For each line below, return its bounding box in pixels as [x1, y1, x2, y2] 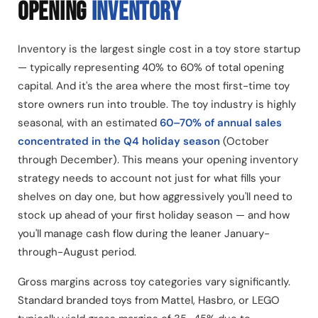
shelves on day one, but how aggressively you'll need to [18, 190, 292, 204]
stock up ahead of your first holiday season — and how [18, 208, 290, 223]
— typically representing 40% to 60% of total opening [18, 60, 284, 75]
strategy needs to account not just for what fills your [18, 171, 281, 186]
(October [220, 134, 269, 149]
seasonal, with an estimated [18, 116, 160, 131]
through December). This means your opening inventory [18, 153, 298, 168]
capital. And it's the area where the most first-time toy [18, 79, 290, 94]
